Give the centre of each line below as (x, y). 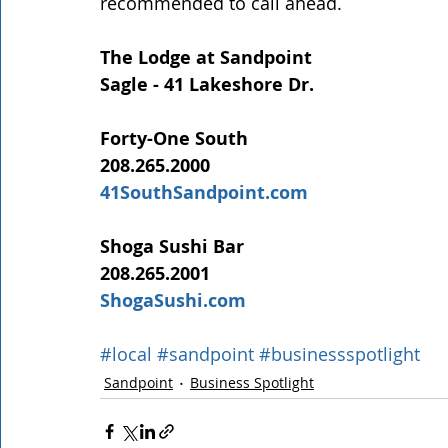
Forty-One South (174, 138)
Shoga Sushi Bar (172, 246)
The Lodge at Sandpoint (206, 57)
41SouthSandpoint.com (204, 192)
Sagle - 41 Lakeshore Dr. (207, 84)
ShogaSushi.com (173, 300)
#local (126, 353)
